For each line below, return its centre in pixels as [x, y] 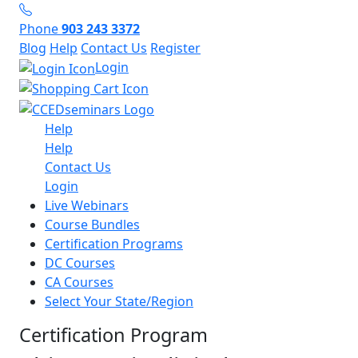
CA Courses [79, 282]
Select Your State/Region [119, 302]
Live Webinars [87, 206]
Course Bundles [92, 225]
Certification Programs [114, 244]
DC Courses [80, 263]
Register [175, 48]
